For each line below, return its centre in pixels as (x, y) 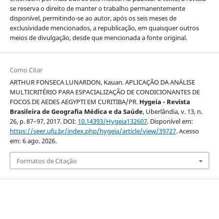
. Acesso (187, 131)
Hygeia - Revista (164, 102)
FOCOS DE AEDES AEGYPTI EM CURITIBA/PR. (74, 102)
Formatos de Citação (46, 161)
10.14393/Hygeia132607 (112, 121)
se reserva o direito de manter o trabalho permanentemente (97, 9)
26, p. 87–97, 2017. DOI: (44, 121)
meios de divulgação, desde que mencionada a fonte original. (98, 38)
